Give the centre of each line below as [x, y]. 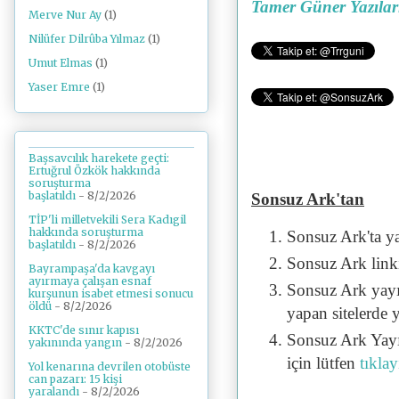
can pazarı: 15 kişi [75, 379]
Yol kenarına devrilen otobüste [110, 366]
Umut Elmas [61, 63]
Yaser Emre [59, 87]
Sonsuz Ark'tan [308, 199]
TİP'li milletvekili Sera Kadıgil [107, 219]
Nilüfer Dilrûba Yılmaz [87, 39]
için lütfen [323, 362]
